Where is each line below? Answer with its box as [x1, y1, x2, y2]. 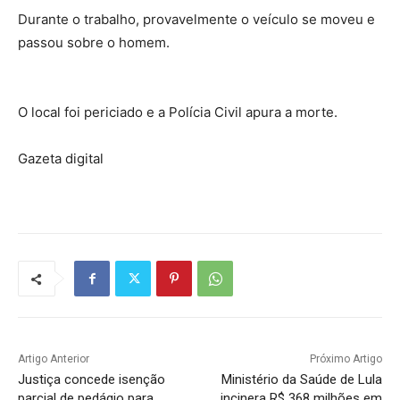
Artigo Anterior [18, 353, 89, 366]
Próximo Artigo [309, 353, 382, 366]
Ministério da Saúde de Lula [221, 371, 382, 388]
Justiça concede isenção [18, 371, 165, 388]
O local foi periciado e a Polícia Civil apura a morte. [18, 104, 337, 121]
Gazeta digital [18, 150, 104, 168]
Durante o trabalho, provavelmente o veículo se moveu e [18, 11, 375, 29]
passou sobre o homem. [18, 34, 170, 52]
